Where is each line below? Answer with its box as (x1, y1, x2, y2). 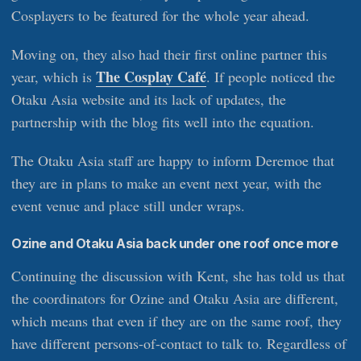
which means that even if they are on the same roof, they (11, 311, 342, 331)
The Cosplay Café (96, 66, 206, 88)
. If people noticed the (206, 67, 335, 87)
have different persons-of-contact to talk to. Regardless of (11, 334, 346, 354)
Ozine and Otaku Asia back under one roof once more (11, 235, 338, 252)
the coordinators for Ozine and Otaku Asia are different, (11, 288, 338, 309)
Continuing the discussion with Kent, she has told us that (11, 266, 345, 286)
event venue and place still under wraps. (11, 196, 245, 216)
